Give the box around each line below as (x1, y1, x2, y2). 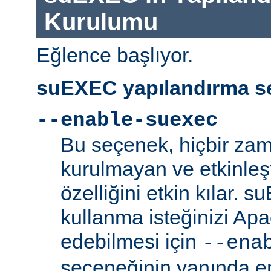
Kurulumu (44, 8, 158, 35)
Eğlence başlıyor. (36, 44, 193, 67)
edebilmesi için (60, 230, 202, 253)
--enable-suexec (36, 109, 218, 132)
